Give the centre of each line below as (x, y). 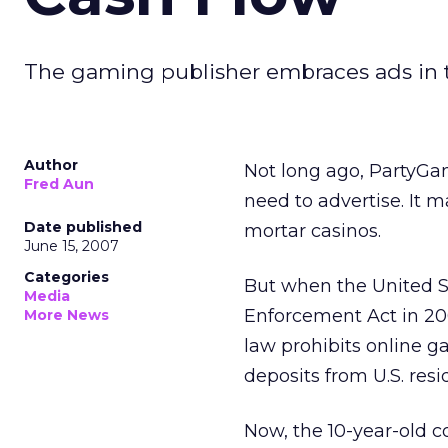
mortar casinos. (312, 231)
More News (66, 315)
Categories (66, 277)
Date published (83, 227)
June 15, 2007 (71, 246)
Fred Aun (59, 184)
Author (51, 165)
